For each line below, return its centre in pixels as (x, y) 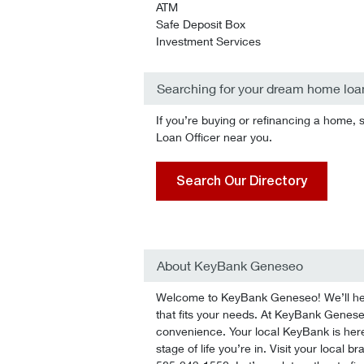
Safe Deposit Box (201, 24)
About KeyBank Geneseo (230, 265)
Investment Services (208, 41)
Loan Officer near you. (214, 137)
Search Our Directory (242, 181)
